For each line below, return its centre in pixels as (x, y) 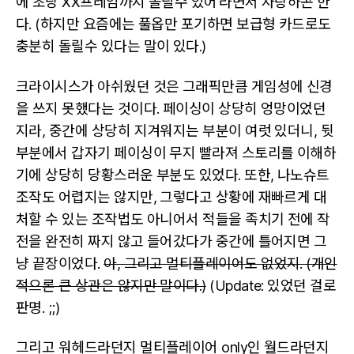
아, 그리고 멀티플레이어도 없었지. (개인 (220, 263)
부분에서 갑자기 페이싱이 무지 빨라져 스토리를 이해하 (176, 153)
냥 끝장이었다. (60, 263)
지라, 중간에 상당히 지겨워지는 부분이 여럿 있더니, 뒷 (175, 130)
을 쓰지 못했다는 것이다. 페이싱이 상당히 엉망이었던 (171, 108)
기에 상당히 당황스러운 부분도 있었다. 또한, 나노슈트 (173, 175)
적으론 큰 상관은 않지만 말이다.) (111, 285)
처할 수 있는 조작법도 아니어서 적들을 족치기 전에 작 (173, 219)
